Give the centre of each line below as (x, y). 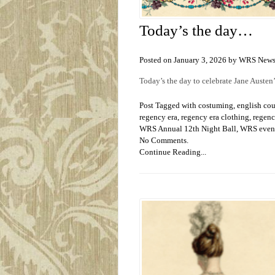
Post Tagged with (169, 106)
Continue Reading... (173, 152)
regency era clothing (215, 117)
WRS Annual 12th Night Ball (188, 129)
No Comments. (164, 141)
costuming (216, 106)
